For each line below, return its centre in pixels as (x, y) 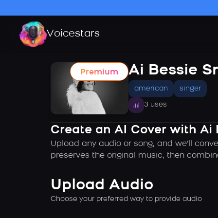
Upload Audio (102, 185)
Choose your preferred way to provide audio (126, 199)
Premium (99, 73)
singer (190, 89)
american (151, 89)
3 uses (155, 105)
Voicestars (73, 34)
